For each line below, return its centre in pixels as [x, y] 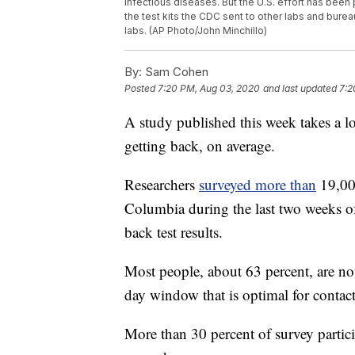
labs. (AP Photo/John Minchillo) [196, 31]
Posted [141, 89]
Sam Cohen [175, 72]
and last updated [300, 89]
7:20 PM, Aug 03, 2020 [209, 89]
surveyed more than [258, 185]
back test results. [174, 232]
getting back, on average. [200, 146]
